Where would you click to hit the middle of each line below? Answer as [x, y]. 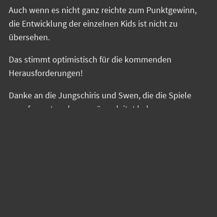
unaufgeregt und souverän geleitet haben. [85, 109]
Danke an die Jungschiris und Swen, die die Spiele [100, 95]
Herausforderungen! [46, 73]
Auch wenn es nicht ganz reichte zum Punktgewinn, [103, 10]
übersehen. [29, 37]
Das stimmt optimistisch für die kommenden [90, 60]
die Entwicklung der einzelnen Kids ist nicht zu [93, 24]
